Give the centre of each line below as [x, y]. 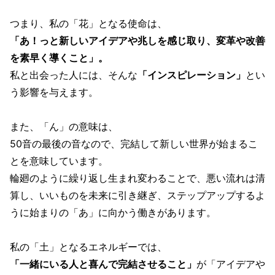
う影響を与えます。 [54, 92]
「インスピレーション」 [192, 75]
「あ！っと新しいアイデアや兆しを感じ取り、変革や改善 [137, 41]
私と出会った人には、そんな [74, 75]
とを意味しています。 [59, 161]
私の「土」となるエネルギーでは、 [88, 247]
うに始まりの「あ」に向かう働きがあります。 [113, 213]
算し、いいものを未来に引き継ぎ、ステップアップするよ [137, 196]
